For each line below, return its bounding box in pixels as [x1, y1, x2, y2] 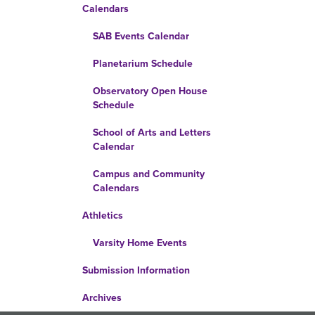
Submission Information [82, 264, 190, 276]
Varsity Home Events [93, 237, 187, 249]
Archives [82, 292, 122, 304]
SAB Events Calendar [93, 30, 189, 42]
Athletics [82, 210, 123, 221]
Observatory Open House [93, 85, 207, 97]
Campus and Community [93, 168, 205, 180]
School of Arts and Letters [93, 127, 211, 139]
